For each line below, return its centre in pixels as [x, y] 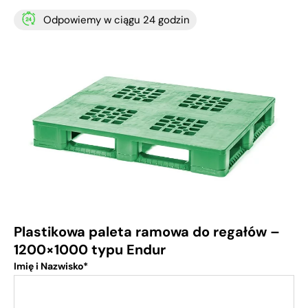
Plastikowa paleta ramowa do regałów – [147, 231]
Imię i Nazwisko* [51, 266]
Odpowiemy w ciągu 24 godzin [117, 20]
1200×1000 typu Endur [90, 249]
